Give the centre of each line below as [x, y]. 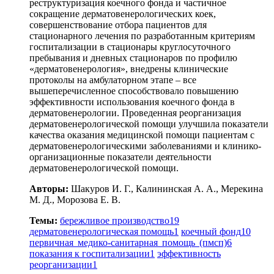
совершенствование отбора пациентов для [118, 24]
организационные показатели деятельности [120, 157]
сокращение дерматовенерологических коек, [123, 13]
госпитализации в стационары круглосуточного [130, 46]
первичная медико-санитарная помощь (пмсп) [128, 242]
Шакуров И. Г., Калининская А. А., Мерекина [166, 188]
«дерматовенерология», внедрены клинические [129, 68]
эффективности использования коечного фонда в [132, 102]
